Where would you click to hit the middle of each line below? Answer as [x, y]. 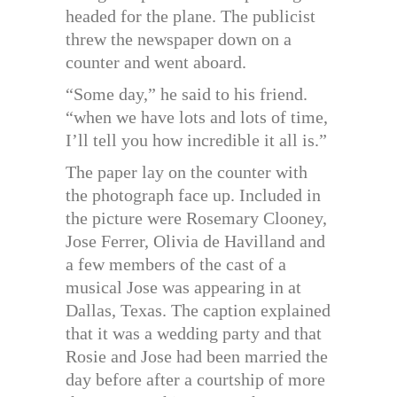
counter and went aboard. [156, 62]
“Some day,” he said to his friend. [187, 94]
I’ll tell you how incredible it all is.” [196, 140]
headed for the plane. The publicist [191, 16]
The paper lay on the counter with [187, 172]
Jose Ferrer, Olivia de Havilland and [195, 241]
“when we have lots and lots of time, [197, 117]
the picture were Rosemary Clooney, [196, 218]
